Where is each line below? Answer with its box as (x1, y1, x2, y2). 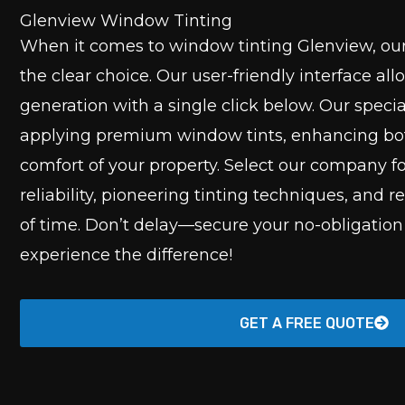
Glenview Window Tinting (20, 11, 232, 32)
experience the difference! (20, 245, 232, 266)
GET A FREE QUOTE (239, 314, 374, 332)
